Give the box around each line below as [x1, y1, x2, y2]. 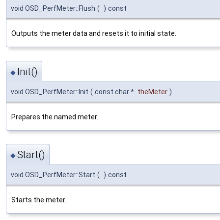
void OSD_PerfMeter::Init [11, 87, 88, 96]
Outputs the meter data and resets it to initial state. [11, 29, 176, 38]
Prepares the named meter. [11, 112, 98, 121]
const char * [95, 87, 136, 96]
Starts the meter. [11, 196, 66, 204]
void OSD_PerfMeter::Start [11, 171, 95, 179]
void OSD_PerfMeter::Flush [11, 4, 95, 13]
